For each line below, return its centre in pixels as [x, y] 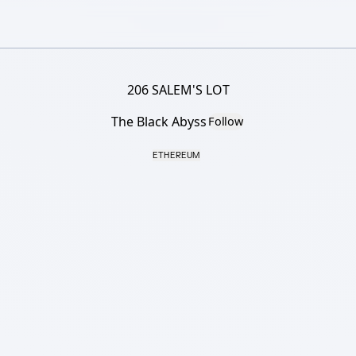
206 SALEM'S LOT [178, 90]
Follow [226, 122]
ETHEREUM [176, 155]
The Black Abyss [159, 122]
